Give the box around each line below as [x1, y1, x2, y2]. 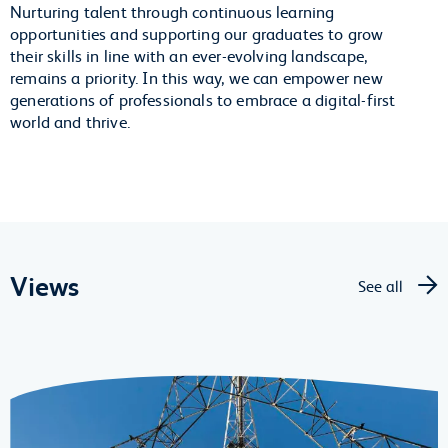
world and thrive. [10, 110, 135, 132]
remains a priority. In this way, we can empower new [10, 66, 383, 88]
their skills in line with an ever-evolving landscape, [10, 44, 368, 66]
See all [358, 275, 403, 296]
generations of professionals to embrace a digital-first [10, 88, 396, 110]
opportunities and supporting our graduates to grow [10, 22, 384, 44]
